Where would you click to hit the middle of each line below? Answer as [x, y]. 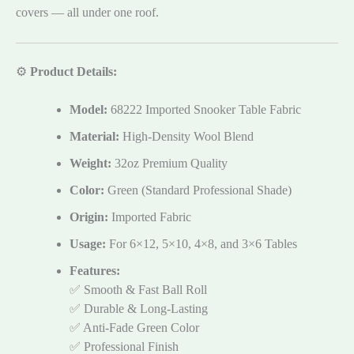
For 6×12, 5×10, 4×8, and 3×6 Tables [201, 244]
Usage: [88, 244]
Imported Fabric [150, 217]
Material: [94, 137]
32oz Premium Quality [169, 164]
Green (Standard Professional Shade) [198, 190]
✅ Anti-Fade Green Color [134, 328]
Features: [95, 271]
